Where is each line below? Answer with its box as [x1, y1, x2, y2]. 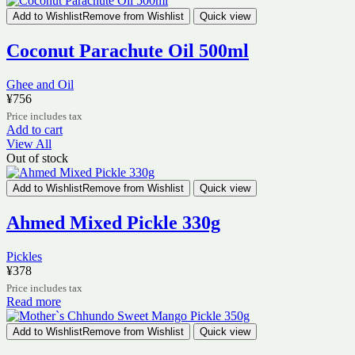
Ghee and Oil [6, 78, 74, 92]
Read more [6, 294, 61, 308]
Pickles [6, 249, 42, 263]
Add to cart [6, 123, 63, 137]
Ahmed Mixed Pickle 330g [6, 212, 220, 233]
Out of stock [6, 151, 68, 166]
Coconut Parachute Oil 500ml [6, 40, 249, 62]
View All [6, 137, 52, 151]
